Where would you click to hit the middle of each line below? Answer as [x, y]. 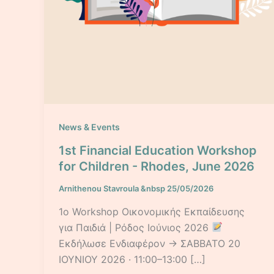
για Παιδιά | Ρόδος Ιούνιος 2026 [135, 227]
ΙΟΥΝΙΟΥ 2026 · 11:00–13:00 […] [132, 259]
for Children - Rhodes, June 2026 [157, 167]
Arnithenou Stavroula [100, 189]
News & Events [89, 127]
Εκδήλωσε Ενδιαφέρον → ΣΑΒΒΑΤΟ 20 [150, 243]
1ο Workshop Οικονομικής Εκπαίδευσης [152, 211]
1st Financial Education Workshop [158, 151]
